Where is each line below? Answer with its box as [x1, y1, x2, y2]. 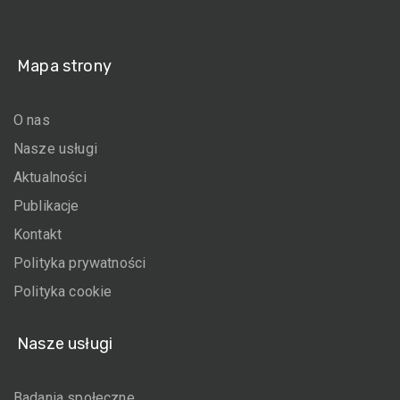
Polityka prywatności [13, 254, 146, 271]
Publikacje [13, 197, 79, 214]
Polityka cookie [13, 283, 112, 300]
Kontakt [13, 226, 62, 243]
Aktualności [13, 169, 87, 186]
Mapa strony [17, 56, 112, 76]
